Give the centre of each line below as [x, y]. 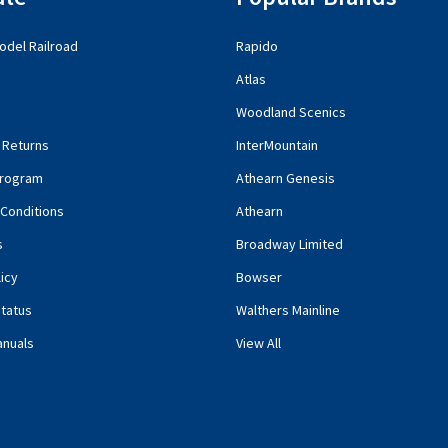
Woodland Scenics [291, 111]
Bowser [259, 276]
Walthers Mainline [288, 309]
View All [258, 342]
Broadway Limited [289, 243]
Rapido [257, 45]
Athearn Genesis [285, 177]
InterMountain [277, 144]
